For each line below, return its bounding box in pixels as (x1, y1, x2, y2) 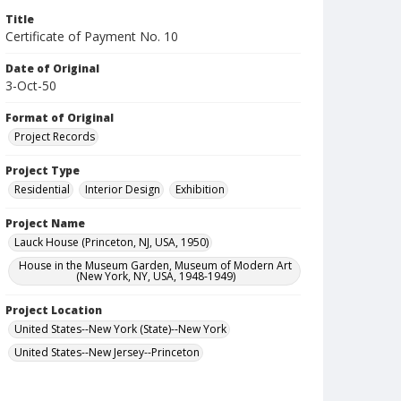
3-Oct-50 (5, 77, 56, 94)
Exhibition (175, 182, 225, 197)
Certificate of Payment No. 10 (5, 28, 178, 45)
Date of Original (5, 61, 99, 76)
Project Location (5, 303, 102, 318)
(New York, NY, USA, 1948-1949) (75, 269, 235, 284)
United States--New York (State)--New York (14, 321, 226, 337)
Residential (14, 182, 70, 197)
